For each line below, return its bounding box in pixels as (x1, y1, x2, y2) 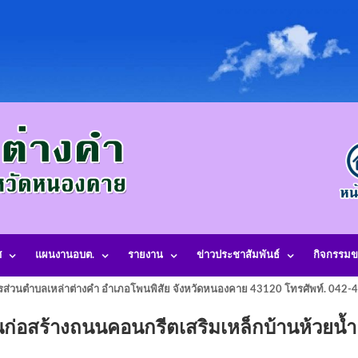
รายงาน (128, 250, 163, 261)
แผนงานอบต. (35, 250, 94, 261)
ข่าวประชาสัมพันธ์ (197, 250, 280, 261)
